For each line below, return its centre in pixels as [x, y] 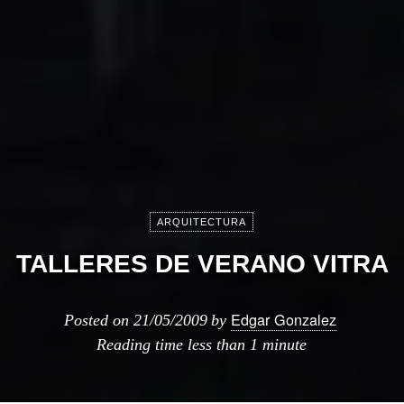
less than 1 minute [247, 344]
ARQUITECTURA [201, 222]
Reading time [142, 344]
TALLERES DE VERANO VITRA [202, 264]
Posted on [99, 320]
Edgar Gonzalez [284, 319]
